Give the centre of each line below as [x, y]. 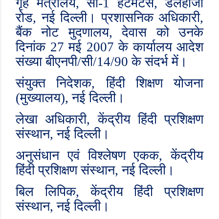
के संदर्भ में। [158, 62]
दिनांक [33, 47]
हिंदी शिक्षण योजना [154, 83]
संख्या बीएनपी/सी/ [56, 62]
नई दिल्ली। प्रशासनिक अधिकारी [120, 18]
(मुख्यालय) [40, 98]
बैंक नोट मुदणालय [62, 32]
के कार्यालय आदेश [158, 47]
